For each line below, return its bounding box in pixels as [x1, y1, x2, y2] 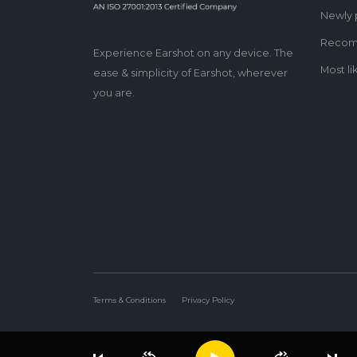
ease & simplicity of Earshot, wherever [93, 66, 288, 79]
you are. [93, 86, 135, 99]
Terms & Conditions [93, 296, 166, 305]
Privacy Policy [182, 296, 234, 305]
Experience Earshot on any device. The [93, 46, 293, 59]
